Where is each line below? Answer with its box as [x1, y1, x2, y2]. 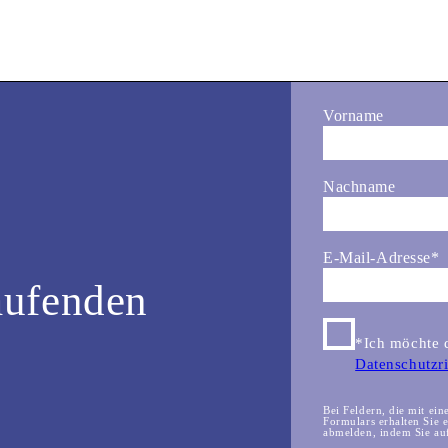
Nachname [323, 178, 396, 196]
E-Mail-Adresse [323, 249, 431, 267]
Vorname [323, 107, 384, 125]
